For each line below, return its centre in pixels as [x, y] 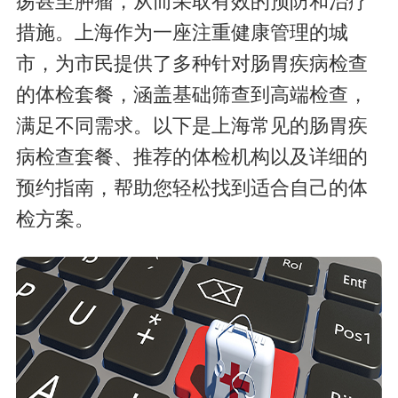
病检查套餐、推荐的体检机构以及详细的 [191, 158]
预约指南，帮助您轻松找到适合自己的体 [191, 189]
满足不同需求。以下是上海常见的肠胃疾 [191, 127]
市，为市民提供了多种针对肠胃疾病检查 [191, 64]
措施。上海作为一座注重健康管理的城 [182, 33]
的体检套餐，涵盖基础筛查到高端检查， [191, 96]
